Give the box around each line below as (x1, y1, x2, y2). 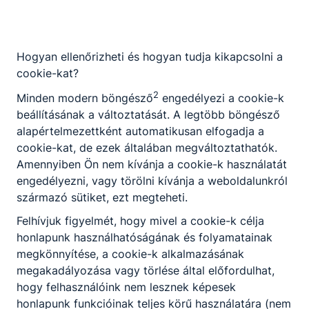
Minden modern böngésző (17, 90, 153, 105)
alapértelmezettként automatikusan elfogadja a (17, 123, 264, 138)
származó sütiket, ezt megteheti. (17, 190, 188, 204)
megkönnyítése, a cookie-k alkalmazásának (17, 246, 244, 261)
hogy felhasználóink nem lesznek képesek (17, 279, 236, 294)
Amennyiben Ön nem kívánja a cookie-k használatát (17, 157, 287, 171)
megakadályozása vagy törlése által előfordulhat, (17, 263, 275, 277)
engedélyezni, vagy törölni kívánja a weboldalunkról (17, 173, 288, 188)
